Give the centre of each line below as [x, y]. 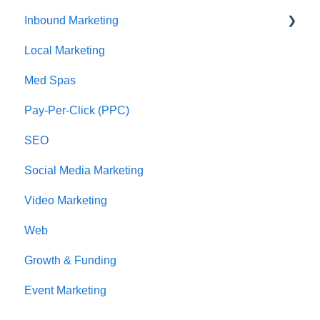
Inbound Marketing [71, 21]
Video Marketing [66, 201]
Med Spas [50, 81]
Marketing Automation [95, 51]
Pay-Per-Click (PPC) [77, 111]
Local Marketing [65, 51]
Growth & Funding [70, 261]
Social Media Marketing [84, 171]
